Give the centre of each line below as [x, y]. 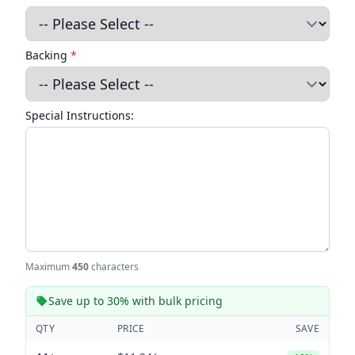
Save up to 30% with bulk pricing [136, 301]
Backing [48, 55]
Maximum [49, 267]
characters [114, 267]
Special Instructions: [80, 116]
